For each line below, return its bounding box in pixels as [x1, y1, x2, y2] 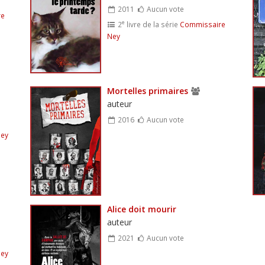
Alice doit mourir [106, 203, 176, 215]
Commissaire [179, 19, 225, 29]
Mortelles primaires [106, 85, 188, 96]
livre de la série [124, 19, 180, 29]
